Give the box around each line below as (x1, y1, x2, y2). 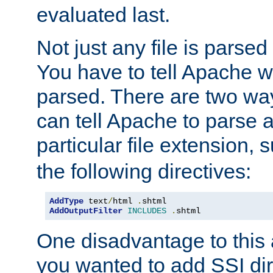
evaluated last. (37, 3, 170, 27)
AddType (49, 196, 83, 207)
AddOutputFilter (49, 206, 122, 216)
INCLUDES (127, 206, 166, 216)
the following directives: (37, 160, 251, 183)
